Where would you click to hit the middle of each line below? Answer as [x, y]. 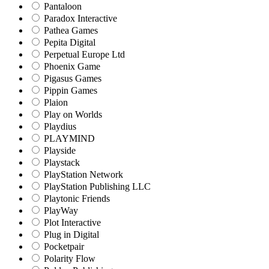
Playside [59, 151]
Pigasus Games [71, 79]
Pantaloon [62, 7]
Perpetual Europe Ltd [83, 55]
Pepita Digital [68, 43]
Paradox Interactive [79, 19]
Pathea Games [70, 31]
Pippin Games [69, 91]
